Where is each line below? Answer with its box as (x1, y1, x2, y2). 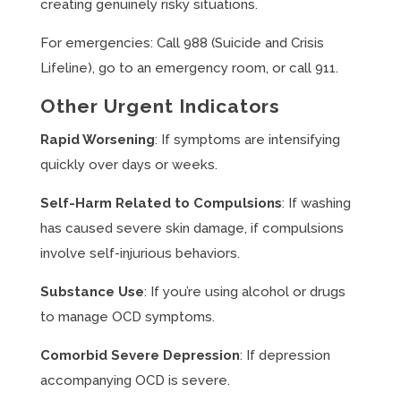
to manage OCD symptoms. (39, 309, 215, 325)
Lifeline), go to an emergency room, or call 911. (39, 60, 338, 76)
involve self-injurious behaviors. (39, 245, 240, 261)
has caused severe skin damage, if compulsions (39, 220, 344, 236)
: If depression (239, 347, 330, 363)
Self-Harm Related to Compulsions (39, 195, 282, 211)
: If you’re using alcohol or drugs (143, 284, 346, 300)
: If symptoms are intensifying (154, 132, 340, 148)
